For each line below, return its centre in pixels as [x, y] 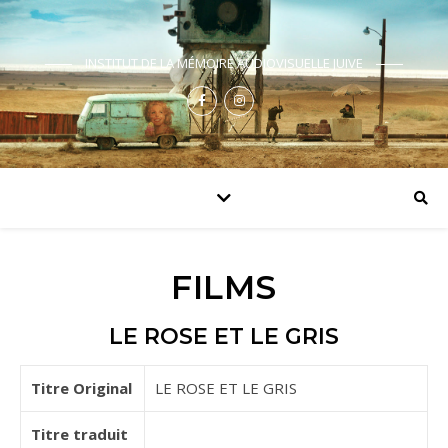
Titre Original [81, 388]
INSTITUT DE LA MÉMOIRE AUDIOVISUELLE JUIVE [224, 63]
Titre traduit [79, 434]
